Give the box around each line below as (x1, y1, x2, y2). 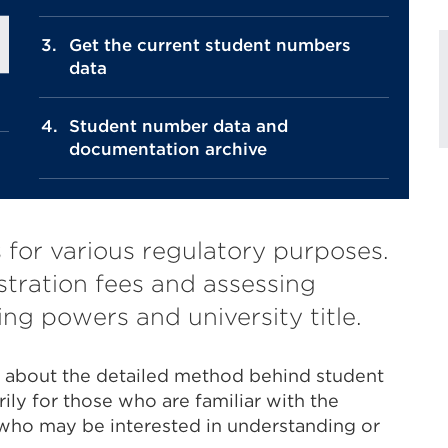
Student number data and (69, 116, 288, 136)
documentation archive (69, 139, 267, 159)
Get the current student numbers (69, 35, 351, 55)
